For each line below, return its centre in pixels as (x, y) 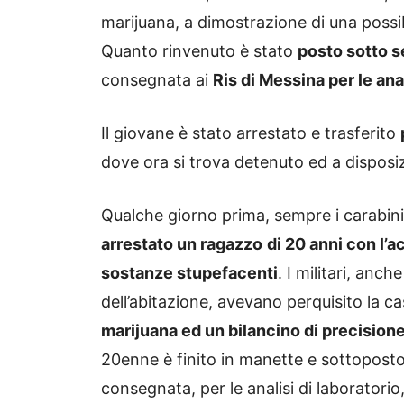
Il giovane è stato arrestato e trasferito (251, 133)
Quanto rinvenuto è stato (199, 51)
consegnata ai (157, 80)
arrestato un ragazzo (182, 244)
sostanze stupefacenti (189, 273)
